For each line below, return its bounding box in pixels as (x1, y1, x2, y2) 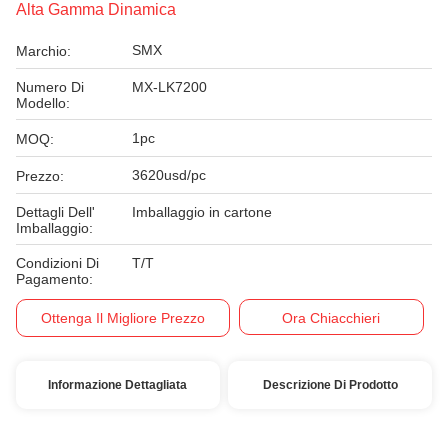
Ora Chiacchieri (282, 310, 381, 326)
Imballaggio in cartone (132, 204, 272, 220)
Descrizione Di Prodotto (262, 378, 398, 392)
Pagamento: (16, 271, 93, 287)
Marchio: (16, 43, 71, 59)
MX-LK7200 (132, 79, 207, 95)
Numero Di (16, 79, 84, 95)
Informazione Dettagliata (48, 378, 188, 392)
